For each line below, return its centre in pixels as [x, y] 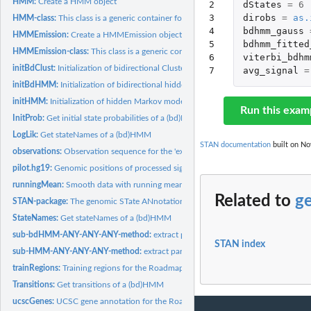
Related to [255, 202]
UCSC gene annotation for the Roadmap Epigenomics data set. [171, 301]
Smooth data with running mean [125, 184]
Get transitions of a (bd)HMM [111, 284]
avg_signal [270, 71]
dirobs [259, 18]
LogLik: [27, 134]
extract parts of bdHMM [198, 234]
